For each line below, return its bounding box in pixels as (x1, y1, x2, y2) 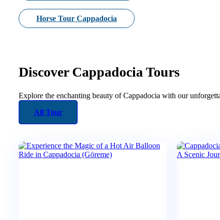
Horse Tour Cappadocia (36, 14, 117, 23)
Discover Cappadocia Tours (19, 64, 180, 80)
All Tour (34, 108, 62, 116)
